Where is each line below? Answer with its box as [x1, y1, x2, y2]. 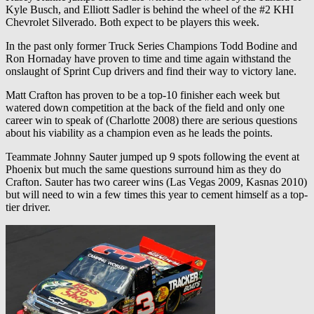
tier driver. [6, 201, 50, 214]
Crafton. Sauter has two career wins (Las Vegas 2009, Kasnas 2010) [6, 176, 307, 189]
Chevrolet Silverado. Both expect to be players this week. [6, 16, 259, 29]
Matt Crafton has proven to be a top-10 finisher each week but [6, 89, 280, 102]
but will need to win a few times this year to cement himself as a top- [6, 189, 308, 201]
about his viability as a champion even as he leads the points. [6, 127, 273, 139]
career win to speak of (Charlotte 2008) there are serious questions [6, 114, 297, 127]
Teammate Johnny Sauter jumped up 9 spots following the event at [6, 151, 299, 163]
